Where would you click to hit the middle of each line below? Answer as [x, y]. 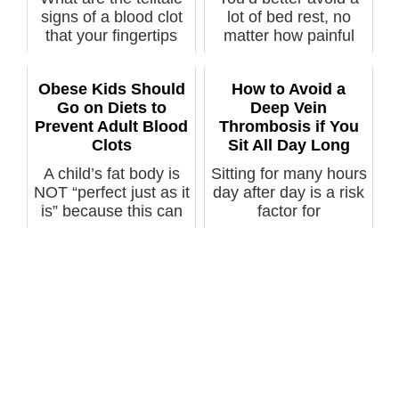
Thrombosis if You [289, 127]
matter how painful [289, 35]
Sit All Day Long [289, 146]
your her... [289, 54]
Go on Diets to [111, 108]
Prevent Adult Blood [111, 127]
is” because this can [111, 211]
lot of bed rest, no [289, 16]
